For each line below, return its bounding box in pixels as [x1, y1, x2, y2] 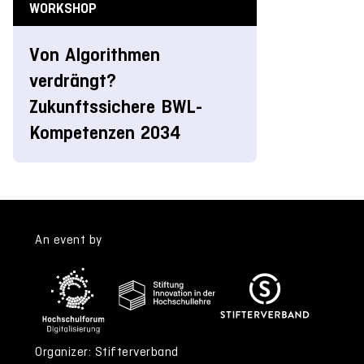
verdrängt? [29, 69, 116, 92]
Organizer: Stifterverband [35, 344, 179, 358]
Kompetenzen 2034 [29, 121, 180, 144]
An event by [35, 232, 102, 246]
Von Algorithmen [29, 43, 160, 66]
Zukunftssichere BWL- [29, 95, 202, 118]
